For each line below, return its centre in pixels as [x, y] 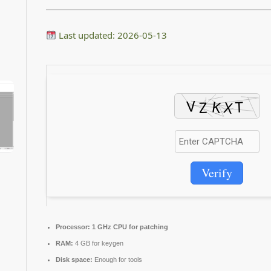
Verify [217, 172]
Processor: [73, 227]
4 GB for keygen [98, 243]
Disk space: [74, 259]
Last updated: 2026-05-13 [112, 35]
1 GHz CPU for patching [129, 227]
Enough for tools [117, 259]
